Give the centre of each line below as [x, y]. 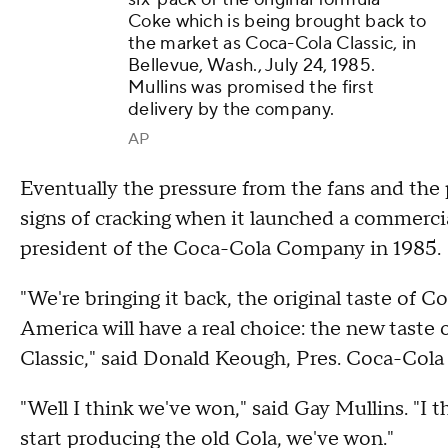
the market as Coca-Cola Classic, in [272, 44]
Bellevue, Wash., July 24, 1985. [252, 66]
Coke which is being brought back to [277, 22]
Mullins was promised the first [251, 88]
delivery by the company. [231, 110]
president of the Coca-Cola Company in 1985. [230, 249]
